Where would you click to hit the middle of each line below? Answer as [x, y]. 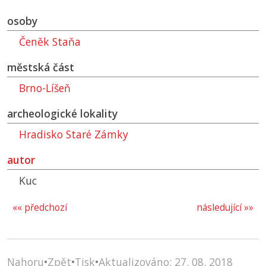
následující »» [225, 208]
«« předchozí [40, 208]
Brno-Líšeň [45, 88]
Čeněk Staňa [50, 42]
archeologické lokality [62, 114]
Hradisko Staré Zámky [74, 134]
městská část [41, 67]
